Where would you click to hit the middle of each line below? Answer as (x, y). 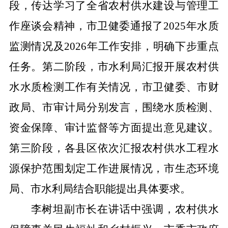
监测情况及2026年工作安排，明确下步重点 (114, 46)
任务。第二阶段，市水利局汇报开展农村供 (114, 67)
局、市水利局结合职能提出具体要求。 (100, 189)
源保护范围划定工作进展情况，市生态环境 (114, 168)
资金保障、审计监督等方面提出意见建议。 (114, 128)
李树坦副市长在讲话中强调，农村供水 (125, 209)
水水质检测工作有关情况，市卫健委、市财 (114, 87)
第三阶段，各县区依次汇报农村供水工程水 (114, 148)
